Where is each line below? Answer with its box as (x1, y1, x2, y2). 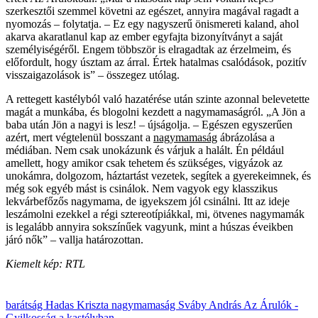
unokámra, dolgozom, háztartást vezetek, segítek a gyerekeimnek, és (6, 169, 311, 182)
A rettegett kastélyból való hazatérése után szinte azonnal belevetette (6, 92, 309, 105)
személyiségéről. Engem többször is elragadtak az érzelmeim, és (6, 43, 291, 55)
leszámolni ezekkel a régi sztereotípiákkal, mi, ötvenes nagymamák (6, 207, 305, 220)
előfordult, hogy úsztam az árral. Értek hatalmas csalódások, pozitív (6, 55, 307, 68)
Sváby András (178, 298, 243, 311)
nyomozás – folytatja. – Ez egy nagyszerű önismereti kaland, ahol (6, 17, 299, 30)
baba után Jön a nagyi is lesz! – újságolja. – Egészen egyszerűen (6, 118, 292, 131)
